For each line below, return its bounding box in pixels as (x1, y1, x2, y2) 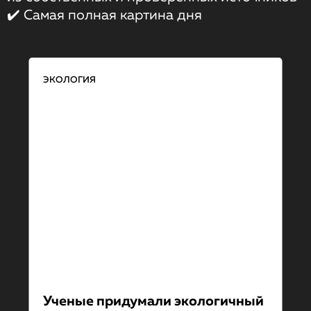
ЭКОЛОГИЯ (42, 75, 96, 85)
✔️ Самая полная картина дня (7, 8, 202, 22)
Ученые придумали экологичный (42, 294, 264, 308)
